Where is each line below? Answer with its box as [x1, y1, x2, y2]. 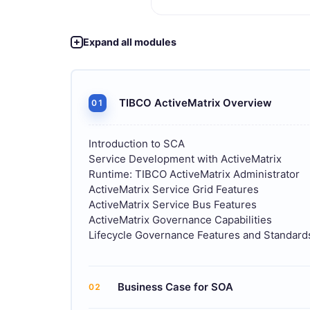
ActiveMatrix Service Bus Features [89, 197, 257, 211]
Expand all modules [83, 36, 176, 48]
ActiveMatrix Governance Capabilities [89, 212, 272, 226]
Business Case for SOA [118, 280, 233, 293]
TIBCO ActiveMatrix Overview [119, 95, 272, 109]
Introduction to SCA [89, 136, 185, 150]
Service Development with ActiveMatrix [89, 152, 282, 165]
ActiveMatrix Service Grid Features [89, 182, 259, 196]
